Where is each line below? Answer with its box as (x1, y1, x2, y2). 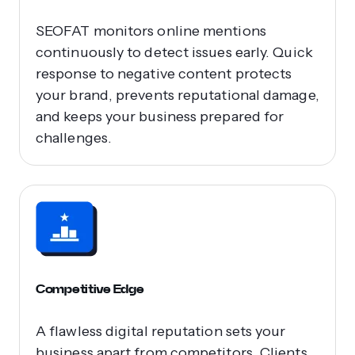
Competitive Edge (36, 280, 144, 297)
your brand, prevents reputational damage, (36, 86, 319, 104)
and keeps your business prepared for (36, 107, 284, 125)
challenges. (36, 128, 112, 147)
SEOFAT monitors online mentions (36, 21, 266, 40)
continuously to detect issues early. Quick (36, 43, 313, 61)
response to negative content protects (36, 64, 292, 82)
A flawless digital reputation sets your (36, 322, 286, 340)
